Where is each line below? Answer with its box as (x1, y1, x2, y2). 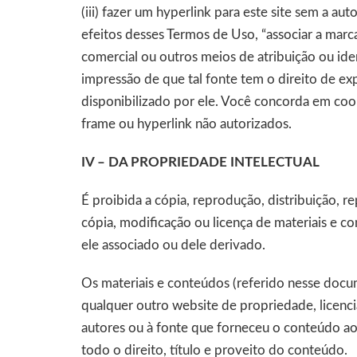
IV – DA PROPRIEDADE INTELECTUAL (81, 155, 320, 169)
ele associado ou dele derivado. (81, 238, 265, 252)
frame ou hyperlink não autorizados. (81, 117, 292, 131)
